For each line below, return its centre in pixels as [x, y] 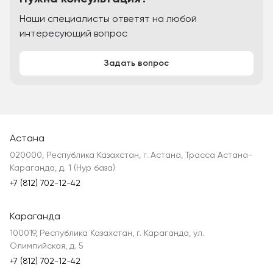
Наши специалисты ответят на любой [108, 19]
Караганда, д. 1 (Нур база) [62, 168]
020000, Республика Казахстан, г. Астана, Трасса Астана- [131, 156]
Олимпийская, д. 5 [47, 246]
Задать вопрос [136, 63]
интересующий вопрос [73, 34]
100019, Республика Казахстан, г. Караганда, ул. [107, 234]
